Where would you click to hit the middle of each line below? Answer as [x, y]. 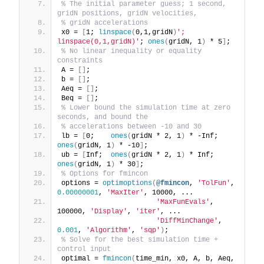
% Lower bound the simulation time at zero [146, 108]
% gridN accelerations [105, 23]
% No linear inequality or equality [131, 52]
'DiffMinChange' [187, 221]
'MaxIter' [125, 193]
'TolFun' [214, 184]
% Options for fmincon [105, 174]
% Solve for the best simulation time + [140, 240]
